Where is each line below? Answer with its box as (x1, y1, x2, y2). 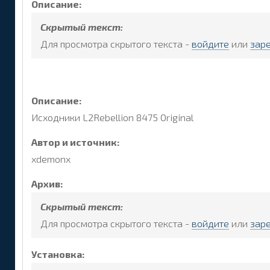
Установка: (31, 248, 85, 260)
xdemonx (31, 153, 71, 165)
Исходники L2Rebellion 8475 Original (31, 111, 193, 124)
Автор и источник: (31, 136, 120, 148)
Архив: (31, 177, 63, 189)
